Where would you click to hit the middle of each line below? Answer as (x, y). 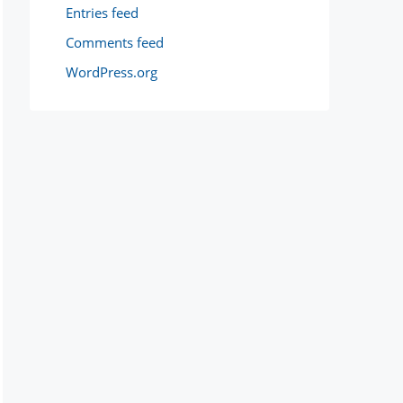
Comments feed (115, 42)
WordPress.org (112, 72)
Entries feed (102, 13)
